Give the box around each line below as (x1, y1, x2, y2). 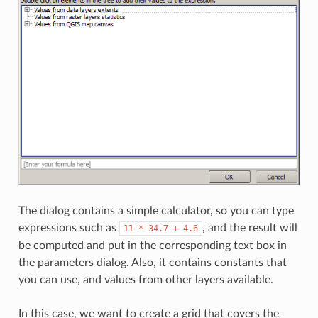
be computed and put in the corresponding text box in (18, 239, 287, 251)
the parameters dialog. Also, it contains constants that (18, 256, 287, 268)
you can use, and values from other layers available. (18, 273, 273, 285)
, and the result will (202, 221, 297, 234)
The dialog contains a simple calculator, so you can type (18, 204, 294, 216)
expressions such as (18, 221, 119, 234)
